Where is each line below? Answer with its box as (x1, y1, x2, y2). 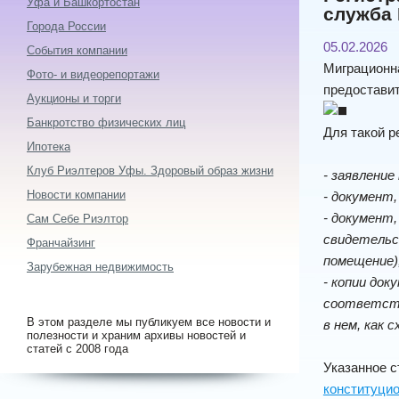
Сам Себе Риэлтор (27, 212, 128, 225)
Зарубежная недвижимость (27, 260, 174, 273)
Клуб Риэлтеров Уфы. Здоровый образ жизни (27, 164, 273, 177)
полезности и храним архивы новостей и (27, 329, 246, 342)
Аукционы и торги (27, 92, 121, 105)
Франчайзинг (27, 236, 95, 249)
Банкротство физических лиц (27, 116, 185, 129)
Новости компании (27, 188, 126, 201)
